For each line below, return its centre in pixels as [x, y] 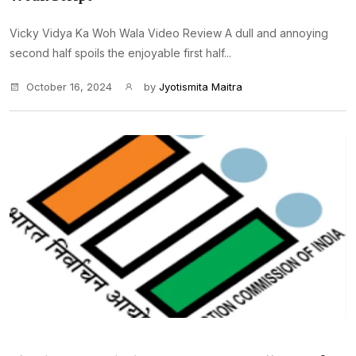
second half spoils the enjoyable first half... [120, 53]
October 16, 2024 [69, 87]
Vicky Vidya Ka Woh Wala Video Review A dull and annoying [169, 33]
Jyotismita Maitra [201, 87]
